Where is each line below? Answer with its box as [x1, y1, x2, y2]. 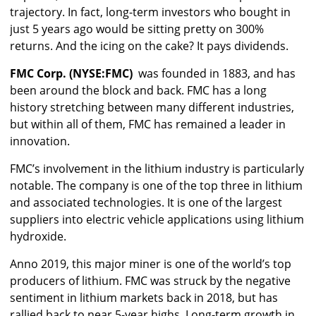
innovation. [10, 133, 70, 150]
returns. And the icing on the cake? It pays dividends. [10, 38, 288, 54]
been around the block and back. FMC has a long [10, 83, 267, 99]
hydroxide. [10, 229, 69, 245]
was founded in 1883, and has [133, 66, 296, 82]
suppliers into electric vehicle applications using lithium [10, 212, 304, 228]
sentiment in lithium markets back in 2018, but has [10, 290, 278, 306]
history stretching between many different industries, [10, 99, 294, 116]
